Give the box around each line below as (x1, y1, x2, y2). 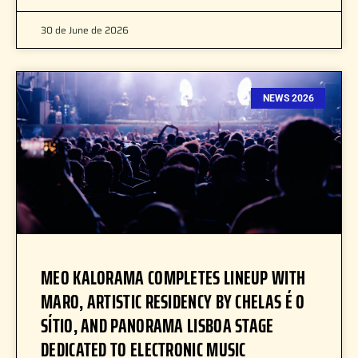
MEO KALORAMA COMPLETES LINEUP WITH (41, 262, 306, 293)
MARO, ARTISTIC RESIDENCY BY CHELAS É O (41, 286, 305, 317)
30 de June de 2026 (41, 22, 129, 38)
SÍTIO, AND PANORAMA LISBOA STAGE (41, 310, 274, 341)
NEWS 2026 (262, 93, 314, 105)
